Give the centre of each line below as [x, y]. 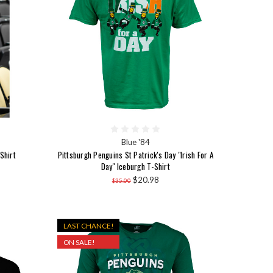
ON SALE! [79, 242]
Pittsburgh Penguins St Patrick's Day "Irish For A [135, 155]
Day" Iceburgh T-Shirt [135, 167]
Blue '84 [135, 142]
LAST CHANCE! [89, 225]
